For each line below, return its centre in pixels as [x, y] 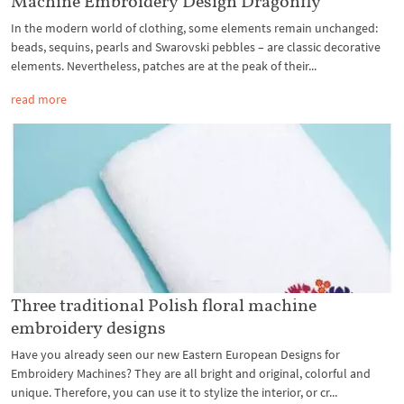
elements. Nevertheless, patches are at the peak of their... [164, 65]
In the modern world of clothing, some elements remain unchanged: [194, 28]
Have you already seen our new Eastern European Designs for [175, 355]
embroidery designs [88, 328]
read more [39, 99]
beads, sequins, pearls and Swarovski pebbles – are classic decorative [196, 46]
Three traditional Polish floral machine [164, 305]
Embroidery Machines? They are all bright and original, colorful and [191, 374]
